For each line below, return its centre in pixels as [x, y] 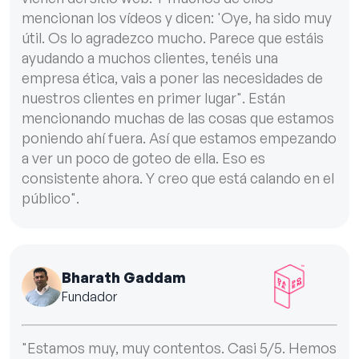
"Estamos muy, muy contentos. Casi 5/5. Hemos [179, 348]
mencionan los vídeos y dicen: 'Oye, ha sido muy [177, 18]
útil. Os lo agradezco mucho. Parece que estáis [173, 38]
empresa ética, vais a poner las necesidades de [172, 78]
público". [50, 198]
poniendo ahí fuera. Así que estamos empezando [179, 138]
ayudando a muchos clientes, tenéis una [150, 58]
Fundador [89, 297]
